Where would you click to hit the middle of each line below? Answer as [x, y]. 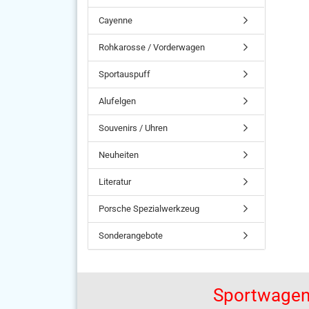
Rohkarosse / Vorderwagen [152, 47]
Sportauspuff [124, 74]
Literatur [115, 182]
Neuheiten [119, 155]
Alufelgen [117, 101]
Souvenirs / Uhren [133, 128]
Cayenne [116, 20]
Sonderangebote [131, 236]
